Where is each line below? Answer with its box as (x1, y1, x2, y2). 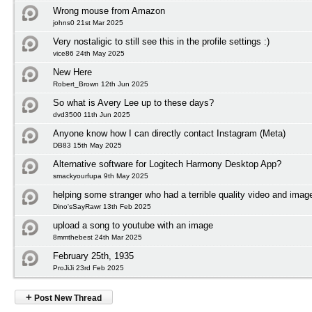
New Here (53, 67, 92, 77)
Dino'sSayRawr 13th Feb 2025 (53, 203, 151, 210)
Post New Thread (32, 293, 102, 303)
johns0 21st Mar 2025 (53, 19, 123, 26)
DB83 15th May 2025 (53, 141, 122, 149)
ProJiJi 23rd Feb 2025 (53, 264, 124, 272)
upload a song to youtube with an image (53, 220, 213, 231)
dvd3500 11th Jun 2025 (53, 111, 130, 118)
